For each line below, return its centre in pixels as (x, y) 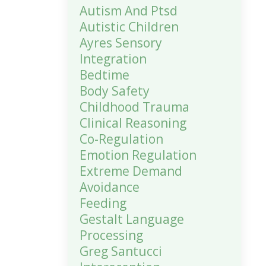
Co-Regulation (121, 139)
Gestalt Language (132, 219)
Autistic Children (129, 27)
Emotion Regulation (138, 155)
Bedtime (104, 75)
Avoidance (109, 187)
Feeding (103, 203)
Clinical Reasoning (133, 123)
